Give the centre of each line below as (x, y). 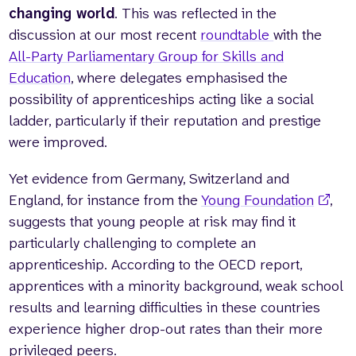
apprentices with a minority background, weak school (176, 286)
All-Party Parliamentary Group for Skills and (147, 57)
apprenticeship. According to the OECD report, (156, 264)
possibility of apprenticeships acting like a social (162, 100)
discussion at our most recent (105, 35)
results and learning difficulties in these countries (165, 307)
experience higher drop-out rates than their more (166, 329)
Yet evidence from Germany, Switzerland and (149, 178)
